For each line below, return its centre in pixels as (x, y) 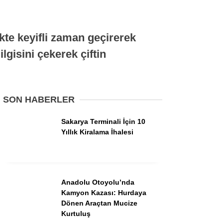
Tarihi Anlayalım (134, 25)
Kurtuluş (76, 213)
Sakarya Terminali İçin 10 (103, 121)
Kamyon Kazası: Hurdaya (104, 192)
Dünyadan (125, 85)
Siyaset (121, 46)
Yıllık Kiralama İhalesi (97, 132)
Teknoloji (122, 165)
